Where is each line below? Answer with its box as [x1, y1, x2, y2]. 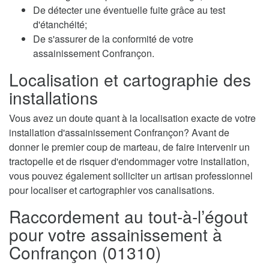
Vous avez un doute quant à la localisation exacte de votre [9, 110, 256, 125]
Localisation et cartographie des [9, 67, 251, 91]
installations [9, 85, 98, 109]
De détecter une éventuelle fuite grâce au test [33, 2, 225, 17]
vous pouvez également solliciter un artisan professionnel [9, 168, 253, 183]
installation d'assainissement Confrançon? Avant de [9, 125, 229, 139]
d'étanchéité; [33, 17, 87, 31]
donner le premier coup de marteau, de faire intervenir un [9, 139, 250, 154]
